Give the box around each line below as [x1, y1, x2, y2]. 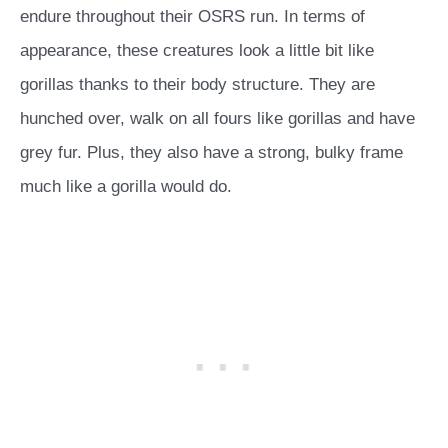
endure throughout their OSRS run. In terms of [20, 7, 365, 27]
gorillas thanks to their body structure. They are [20, 75, 375, 95]
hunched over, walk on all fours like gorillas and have [20, 109, 415, 129]
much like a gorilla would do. [20, 177, 232, 197]
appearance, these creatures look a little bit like [20, 41, 374, 61]
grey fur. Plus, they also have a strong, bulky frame [20, 143, 403, 163]
